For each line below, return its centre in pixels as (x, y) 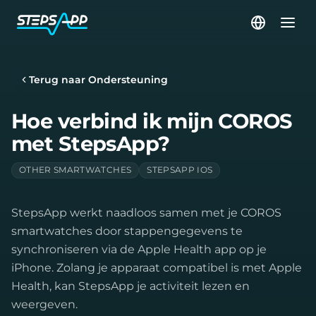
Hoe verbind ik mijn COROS (152, 121)
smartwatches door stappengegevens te (127, 231)
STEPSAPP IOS (180, 170)
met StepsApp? (91, 144)
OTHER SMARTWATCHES (75, 170)
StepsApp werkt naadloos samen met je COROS (146, 213)
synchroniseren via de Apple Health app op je (139, 249)
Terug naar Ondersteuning (98, 80)
